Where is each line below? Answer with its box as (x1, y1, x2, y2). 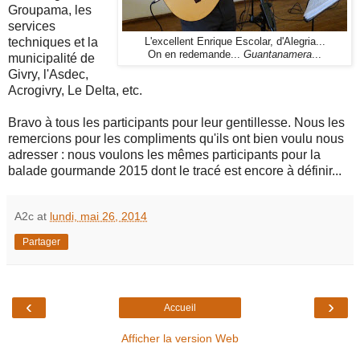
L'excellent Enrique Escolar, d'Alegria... (144, 36, 325, 48)
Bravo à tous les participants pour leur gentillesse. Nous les (8, 116, 345, 130)
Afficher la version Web (121, 332, 239, 346)
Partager (22, 236, 60, 248)
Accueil (164, 302, 196, 314)
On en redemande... (148, 49, 243, 61)
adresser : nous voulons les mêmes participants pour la (8, 148, 321, 162)
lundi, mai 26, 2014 (50, 210, 147, 223)
